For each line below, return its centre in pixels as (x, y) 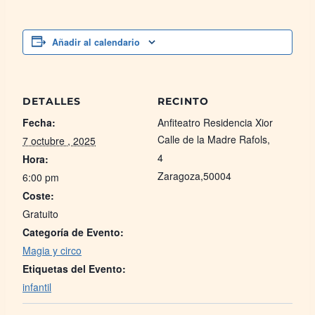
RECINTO (183, 102)
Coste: (38, 196)
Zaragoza (179, 176)
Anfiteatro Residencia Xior (215, 123)
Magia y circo (52, 251)
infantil (37, 287)
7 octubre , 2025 (59, 141)
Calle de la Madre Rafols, (214, 140)
